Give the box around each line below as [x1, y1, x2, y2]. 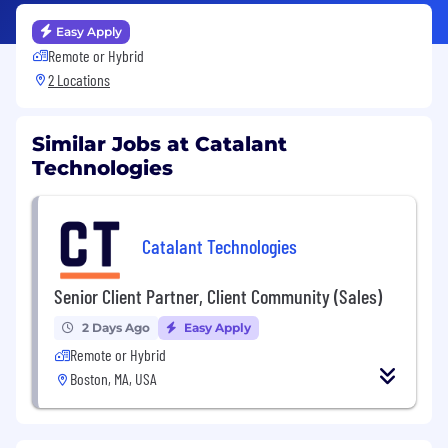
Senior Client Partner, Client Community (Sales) [54, 283, 382, 308]
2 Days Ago [82, 319, 150, 335]
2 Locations [48, 69, 110, 89]
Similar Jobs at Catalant [32, 131, 287, 156]
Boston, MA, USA [70, 368, 157, 388]
